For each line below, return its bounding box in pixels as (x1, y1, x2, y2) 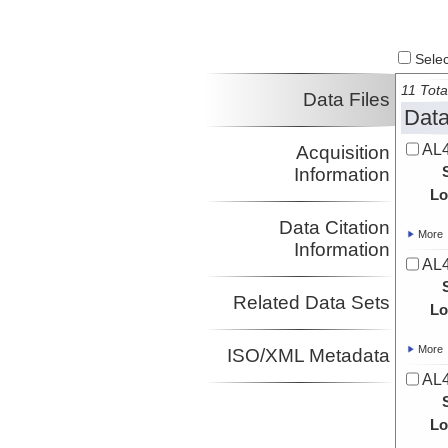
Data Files (302, 89, 390, 111)
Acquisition (295, 142, 390, 164)
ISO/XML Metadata (226, 345, 390, 367)
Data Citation (278, 217, 390, 239)
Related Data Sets (232, 292, 390, 314)
